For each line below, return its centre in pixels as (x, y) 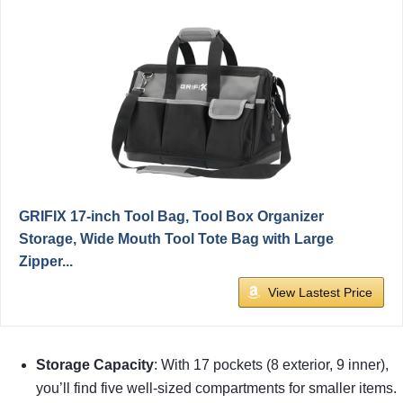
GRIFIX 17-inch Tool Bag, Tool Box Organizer (171, 217)
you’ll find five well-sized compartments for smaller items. (216, 389)
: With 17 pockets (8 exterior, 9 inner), (271, 365)
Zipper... (46, 262)
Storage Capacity (95, 365)
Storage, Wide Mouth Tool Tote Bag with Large (176, 239)
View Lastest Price (320, 293)
